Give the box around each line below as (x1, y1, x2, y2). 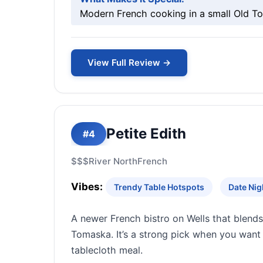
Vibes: (71, 181, 103, 193)
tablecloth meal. (71, 244, 143, 256)
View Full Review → (87, 57, 171, 68)
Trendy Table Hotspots (114, 182, 204, 192)
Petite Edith (106, 125, 186, 142)
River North (89, 156, 137, 167)
